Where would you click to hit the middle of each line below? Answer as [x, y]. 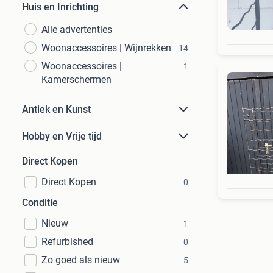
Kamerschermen [76, 80]
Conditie [40, 203]
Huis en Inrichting [60, 7]
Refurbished [67, 242]
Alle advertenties [77, 30]
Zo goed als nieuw [81, 260]
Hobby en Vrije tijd [62, 136]
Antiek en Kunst [56, 109]
